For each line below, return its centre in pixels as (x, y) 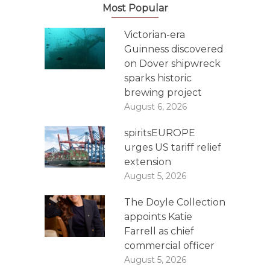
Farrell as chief (159, 231)
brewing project (163, 93)
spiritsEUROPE (160, 133)
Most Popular (135, 8)
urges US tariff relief (173, 147)
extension (148, 162)
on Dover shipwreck (172, 64)
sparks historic (158, 78)
